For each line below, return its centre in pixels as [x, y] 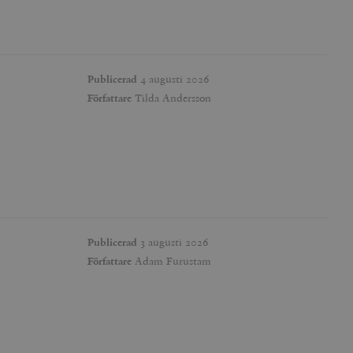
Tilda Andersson [171, 97]
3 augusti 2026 [173, 242]
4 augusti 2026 [173, 78]
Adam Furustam [171, 260]
